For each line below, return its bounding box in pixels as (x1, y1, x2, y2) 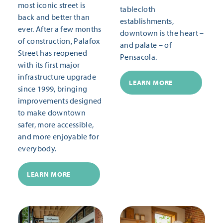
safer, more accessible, (18, 119, 94, 130)
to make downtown (18, 108, 86, 118)
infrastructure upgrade (18, 72, 97, 82)
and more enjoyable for (18, 131, 100, 142)
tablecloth (120, 4, 156, 14)
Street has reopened (18, 48, 88, 58)
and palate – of (120, 40, 172, 50)
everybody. (18, 143, 57, 154)
